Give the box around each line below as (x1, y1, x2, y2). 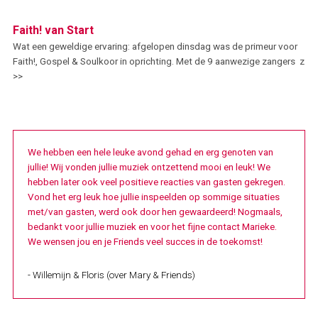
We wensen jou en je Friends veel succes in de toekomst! (27, 236, 263, 247)
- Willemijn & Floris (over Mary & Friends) (27, 269, 195, 280)
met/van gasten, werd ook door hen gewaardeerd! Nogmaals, (27, 206, 283, 217)
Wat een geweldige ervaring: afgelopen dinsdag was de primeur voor (12, 40, 297, 52)
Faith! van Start (12, 23, 94, 37)
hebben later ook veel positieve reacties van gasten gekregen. (27, 176, 285, 187)
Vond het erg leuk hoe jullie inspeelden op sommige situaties (27, 191, 280, 202)
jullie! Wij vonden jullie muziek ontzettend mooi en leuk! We (27, 161, 270, 172)
